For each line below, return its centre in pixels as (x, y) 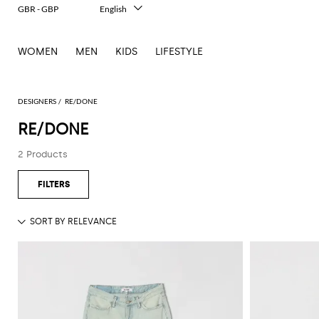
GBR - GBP (38, 9)
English (113, 9)
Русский (116, 133)
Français (116, 39)
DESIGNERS (37, 101)
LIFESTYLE (179, 52)
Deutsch (115, 54)
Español (115, 69)
